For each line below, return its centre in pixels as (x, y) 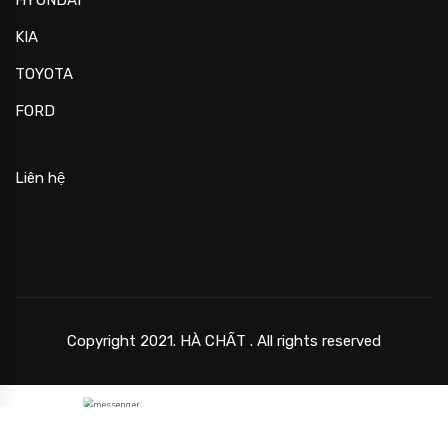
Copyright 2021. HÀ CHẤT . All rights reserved (224, 340)
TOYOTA (44, 73)
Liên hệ (40, 177)
